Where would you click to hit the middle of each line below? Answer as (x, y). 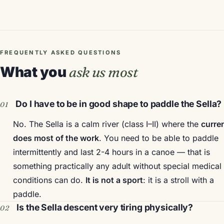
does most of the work (56, 138)
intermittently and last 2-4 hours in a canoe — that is (111, 152)
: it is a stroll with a (178, 180)
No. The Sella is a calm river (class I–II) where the (107, 124)
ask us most (103, 72)
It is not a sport (114, 180)
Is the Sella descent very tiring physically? (105, 207)
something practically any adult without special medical (117, 166)
